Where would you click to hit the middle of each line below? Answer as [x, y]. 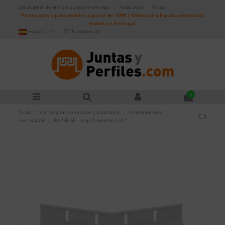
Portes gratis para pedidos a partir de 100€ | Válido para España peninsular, [113, 15]
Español [37, 31]
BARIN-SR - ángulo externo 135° [90, 121]
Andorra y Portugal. [113, 23]
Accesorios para [145, 113]
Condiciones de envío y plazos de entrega [65, 7]
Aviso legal [132, 7]
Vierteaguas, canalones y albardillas [80, 113]
